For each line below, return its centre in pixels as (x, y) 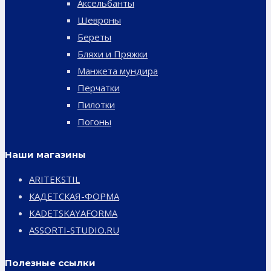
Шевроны (99, 20)
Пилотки (96, 104)
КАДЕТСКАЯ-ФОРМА (74, 196)
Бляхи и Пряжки (113, 54)
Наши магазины (45, 154)
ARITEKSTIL (54, 179)
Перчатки (99, 87)
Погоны (94, 121)
